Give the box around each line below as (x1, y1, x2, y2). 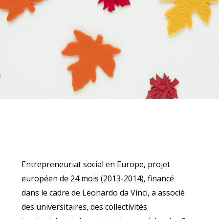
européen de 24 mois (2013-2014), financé (22, 173, 174, 184)
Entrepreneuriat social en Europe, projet (22, 159, 170, 170)
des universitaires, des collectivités (22, 201, 147, 212)
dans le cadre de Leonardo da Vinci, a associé (22, 187, 185, 198)
